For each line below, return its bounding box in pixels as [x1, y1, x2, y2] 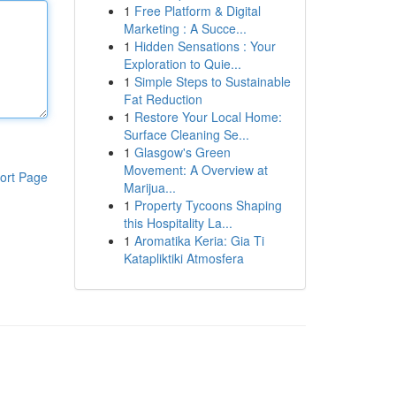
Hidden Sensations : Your [133, 37, 276, 55]
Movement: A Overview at [123, 161, 268, 179]
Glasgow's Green [133, 143, 231, 161]
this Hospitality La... [123, 214, 232, 232]
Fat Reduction [123, 90, 202, 108]
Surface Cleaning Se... [123, 126, 249, 143]
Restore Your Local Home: [133, 108, 282, 126]
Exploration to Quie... [123, 55, 241, 72]
